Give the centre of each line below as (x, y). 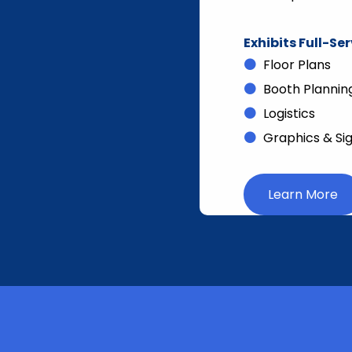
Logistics (289, 114)
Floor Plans (297, 65)
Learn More (302, 195)
